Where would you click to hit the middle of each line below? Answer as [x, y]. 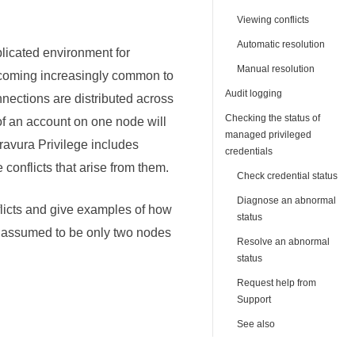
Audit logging [254, 94]
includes [114, 145]
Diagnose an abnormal [287, 200]
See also [256, 324]
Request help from [277, 283]
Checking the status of [273, 118]
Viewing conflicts [273, 20]
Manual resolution [276, 69]
